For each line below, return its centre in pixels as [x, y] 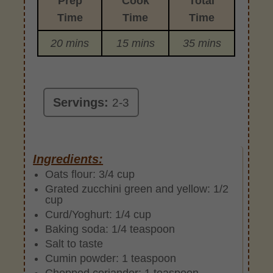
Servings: [83, 102]
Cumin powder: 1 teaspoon [111, 258]
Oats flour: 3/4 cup [90, 174]
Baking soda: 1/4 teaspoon [110, 229]
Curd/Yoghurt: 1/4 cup [98, 214]
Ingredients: [68, 159]
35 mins [202, 43]
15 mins [135, 43]
